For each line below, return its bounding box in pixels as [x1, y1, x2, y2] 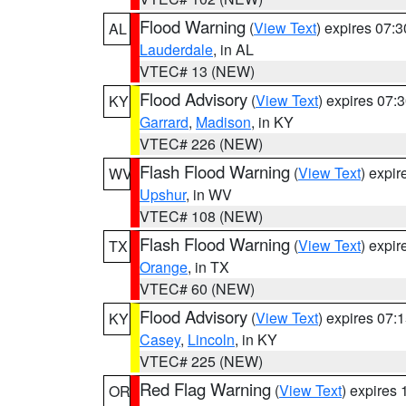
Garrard [140, 111, 188, 132]
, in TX [188, 256, 229, 277]
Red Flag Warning [140, 377, 271, 401]
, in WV [186, 184, 232, 205]
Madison [196, 111, 251, 132]
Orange [140, 256, 188, 277]
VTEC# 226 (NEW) [140, 133, 263, 154]
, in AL [213, 39, 254, 60]
